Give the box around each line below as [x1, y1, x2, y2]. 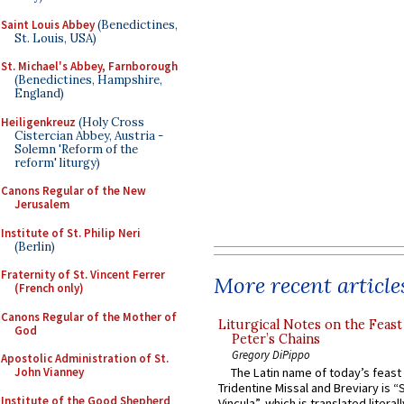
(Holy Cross [76, 114, 144, 130]
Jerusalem [14, 197, 69, 212]
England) [14, 86, 64, 101]
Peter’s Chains [232, 330, 320, 347]
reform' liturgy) [14, 154, 100, 170]
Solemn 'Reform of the [14, 141, 138, 157]
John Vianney [14, 364, 84, 380]
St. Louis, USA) [14, 30, 96, 46]
